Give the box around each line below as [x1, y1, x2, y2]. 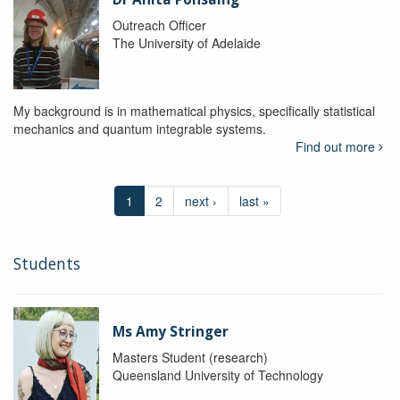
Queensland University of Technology [112, 366, 323, 385]
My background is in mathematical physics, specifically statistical [13, 102, 375, 121]
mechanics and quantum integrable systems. [13, 120, 266, 138]
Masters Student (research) [112, 348, 268, 367]
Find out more [295, 137, 379, 156]
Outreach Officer [112, 16, 206, 35]
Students [13, 253, 80, 275]
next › [185, 192, 218, 211]
